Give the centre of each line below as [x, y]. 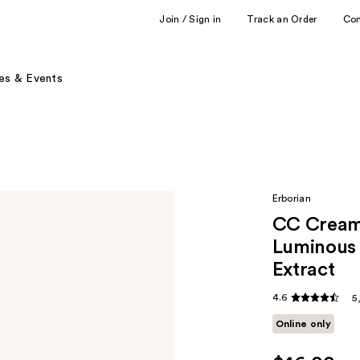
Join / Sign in [190, 19]
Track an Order [282, 19]
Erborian [291, 198]
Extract [303, 270]
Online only [303, 324]
